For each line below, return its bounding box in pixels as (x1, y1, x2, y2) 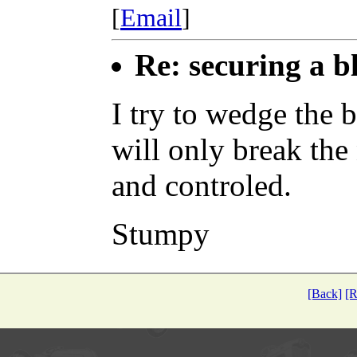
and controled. (112, 167, 292, 202)
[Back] (308, 286, 342, 300)
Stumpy (112, 216, 210, 251)
